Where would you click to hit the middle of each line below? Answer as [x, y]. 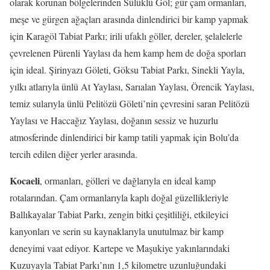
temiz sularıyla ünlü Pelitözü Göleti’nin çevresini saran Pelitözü [130, 103]
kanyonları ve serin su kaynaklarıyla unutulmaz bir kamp [117, 231]
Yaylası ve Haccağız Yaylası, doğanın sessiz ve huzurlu [114, 120]
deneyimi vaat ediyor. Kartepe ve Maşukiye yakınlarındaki [120, 248]
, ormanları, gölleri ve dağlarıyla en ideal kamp [128, 181]
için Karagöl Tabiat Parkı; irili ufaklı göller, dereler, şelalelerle [126, 36]
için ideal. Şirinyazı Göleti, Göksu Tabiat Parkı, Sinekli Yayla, [127, 70]
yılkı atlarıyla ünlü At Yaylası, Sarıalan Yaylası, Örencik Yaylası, [132, 86]
